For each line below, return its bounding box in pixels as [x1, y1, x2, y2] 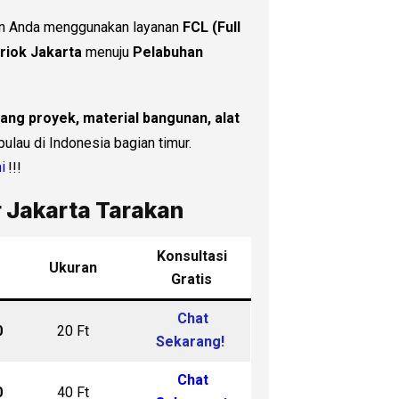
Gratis [171, 270, 212, 288]
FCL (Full [183, 18, 240, 36]
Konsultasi [156, 247, 227, 265]
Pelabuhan [133, 43, 203, 61]
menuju [82, 43, 133, 61]
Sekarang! [155, 333, 224, 351]
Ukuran [49, 258, 97, 276]
